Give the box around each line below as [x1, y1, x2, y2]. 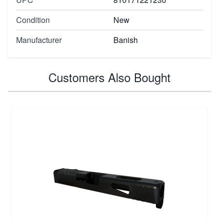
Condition [16, 14, 50, 25]
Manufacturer [16, 34, 62, 45]
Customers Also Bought [48, 68, 171, 86]
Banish [113, 34, 138, 45]
